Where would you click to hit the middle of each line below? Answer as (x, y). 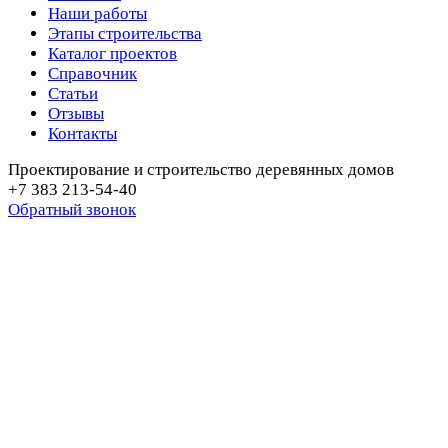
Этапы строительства (125, 34)
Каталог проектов (112, 54)
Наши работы (97, 14)
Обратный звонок (72, 210)
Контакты (82, 134)
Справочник (92, 74)
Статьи (73, 94)
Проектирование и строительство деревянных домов (201, 170)
